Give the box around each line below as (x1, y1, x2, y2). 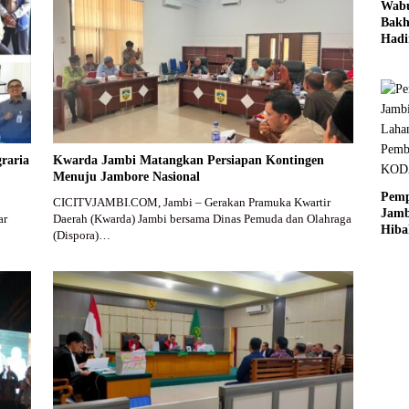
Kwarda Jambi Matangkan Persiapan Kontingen (52, 152, 324, 167)
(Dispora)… (52, 227, 110, 242)
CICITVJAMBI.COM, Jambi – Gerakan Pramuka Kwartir (52, 194, 330, 209)
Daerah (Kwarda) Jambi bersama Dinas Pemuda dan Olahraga (52, 211, 351, 225)
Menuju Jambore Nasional (52, 169, 200, 184)
